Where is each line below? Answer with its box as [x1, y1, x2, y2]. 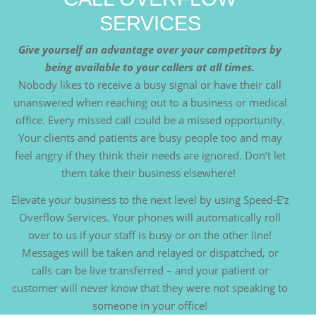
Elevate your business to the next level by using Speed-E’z [11, 193, 289, 207]
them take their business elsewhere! [61, 166, 239, 181]
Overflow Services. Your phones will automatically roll [19, 210, 281, 225]
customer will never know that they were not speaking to [12, 281, 288, 296]
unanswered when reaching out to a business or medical [13, 95, 287, 110]
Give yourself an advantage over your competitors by [18, 42, 282, 57]
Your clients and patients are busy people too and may [18, 130, 282, 145]
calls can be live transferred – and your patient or [31, 263, 269, 278]
